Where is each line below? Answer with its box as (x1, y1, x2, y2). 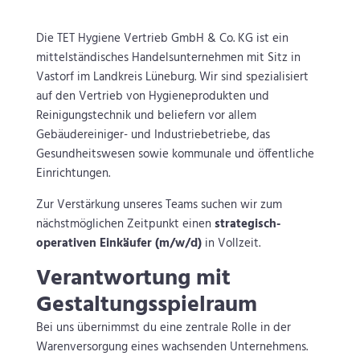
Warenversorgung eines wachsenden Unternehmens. (35, 337, 308, 358)
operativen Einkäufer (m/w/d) (35, 234, 202, 254)
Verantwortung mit (35, 260, 231, 297)
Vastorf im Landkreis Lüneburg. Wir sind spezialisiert (35, 67, 309, 88)
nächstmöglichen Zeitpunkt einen (35, 215, 215, 235)
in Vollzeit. (201, 234, 260, 254)
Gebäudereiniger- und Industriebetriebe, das (35, 125, 270, 145)
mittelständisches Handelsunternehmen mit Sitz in (35, 48, 301, 68)
